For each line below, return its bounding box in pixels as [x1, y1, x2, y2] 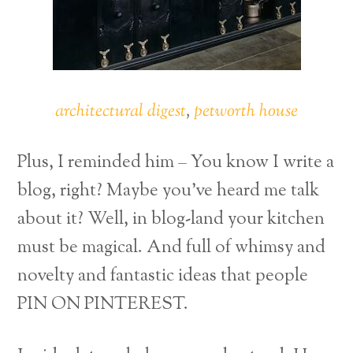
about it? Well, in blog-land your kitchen [17, 206, 325, 233]
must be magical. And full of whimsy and [17, 235, 326, 262]
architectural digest [55, 98, 186, 125]
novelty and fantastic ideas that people [17, 263, 309, 290]
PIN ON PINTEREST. [17, 292, 189, 318]
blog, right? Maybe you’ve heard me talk [17, 178, 320, 205]
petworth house [194, 98, 298, 125]
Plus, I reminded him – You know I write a [17, 150, 335, 176]
